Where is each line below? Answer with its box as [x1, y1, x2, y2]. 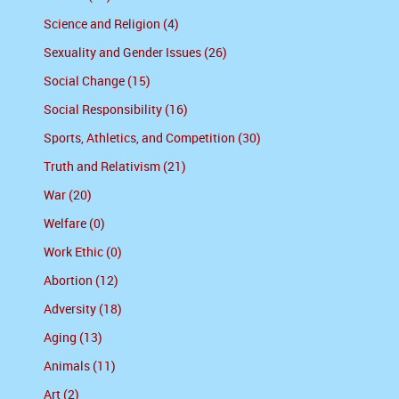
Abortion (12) [44, 273, 118, 289]
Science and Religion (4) [44, 17, 179, 33]
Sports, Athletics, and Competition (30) [44, 131, 261, 147]
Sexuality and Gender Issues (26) [44, 45, 227, 61]
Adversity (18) [44, 302, 122, 318]
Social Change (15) [44, 74, 151, 90]
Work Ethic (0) [44, 245, 122, 261]
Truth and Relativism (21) [44, 159, 186, 175]
